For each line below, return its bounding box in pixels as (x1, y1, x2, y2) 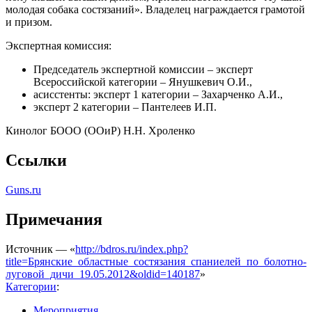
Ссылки (6, 151, 67, 170)
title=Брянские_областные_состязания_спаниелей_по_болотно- (6, 255, 306, 267)
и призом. (6, 16, 52, 29)
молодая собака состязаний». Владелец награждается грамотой (6, 3, 305, 16)
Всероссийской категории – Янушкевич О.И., (33, 76, 252, 88)
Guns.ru (6, 184, 41, 196)
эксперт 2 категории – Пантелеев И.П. (33, 101, 217, 114)
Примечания (6, 210, 102, 229)
